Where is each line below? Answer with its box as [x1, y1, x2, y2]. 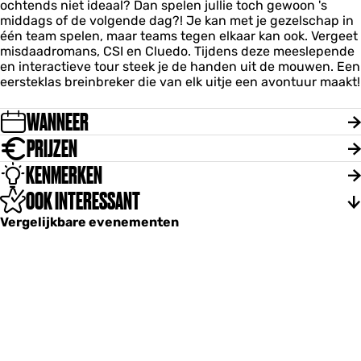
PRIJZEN [27, 135, 77, 162]
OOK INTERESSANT [26, 187, 140, 214]
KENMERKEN [26, 161, 102, 189]
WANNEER [27, 108, 89, 135]
